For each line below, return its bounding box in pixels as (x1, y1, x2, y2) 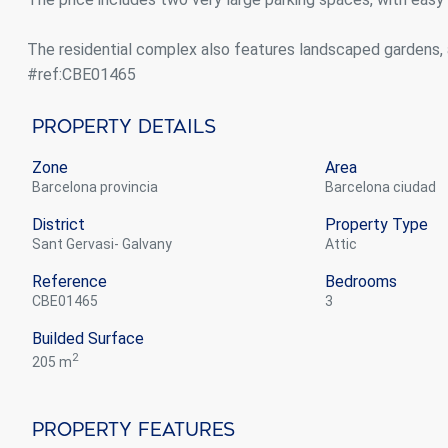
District (32, 214, 85, 234)
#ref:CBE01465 (27, 64, 136, 84)
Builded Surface (32, 328, 144, 348)
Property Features (32, 418, 235, 441)
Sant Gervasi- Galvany (41, 235, 172, 252)
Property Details (32, 115, 216, 138)
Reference (32, 271, 107, 291)
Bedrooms (324, 271, 397, 291)
